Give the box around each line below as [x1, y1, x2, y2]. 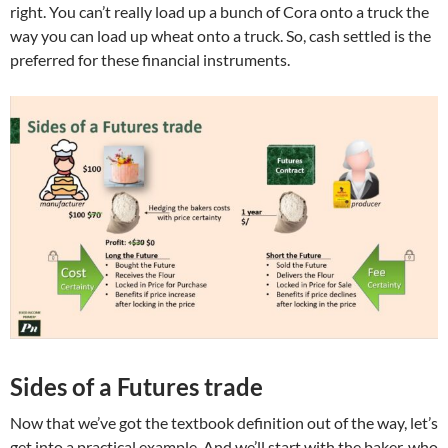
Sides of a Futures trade [10, 372, 263, 402]
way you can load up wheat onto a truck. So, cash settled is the [10, 26, 431, 46]
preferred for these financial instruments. [10, 50, 290, 70]
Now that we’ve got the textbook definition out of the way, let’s [10, 413, 438, 433]
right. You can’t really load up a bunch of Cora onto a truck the [10, 2, 429, 22]
